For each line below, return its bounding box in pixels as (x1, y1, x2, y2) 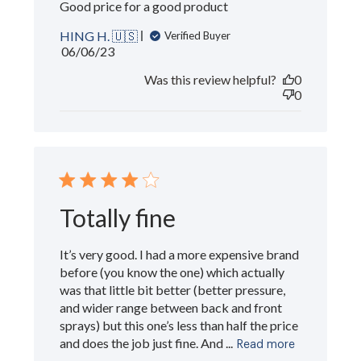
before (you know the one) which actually (60, 263, 285, 280)
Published (87, 42, 143, 58)
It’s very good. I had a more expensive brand (60, 246, 300, 262)
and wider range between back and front (60, 299, 283, 315)
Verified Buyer (164, 29, 231, 43)
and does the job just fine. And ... (60, 334, 234, 351)
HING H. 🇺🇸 (60, 27, 139, 44)
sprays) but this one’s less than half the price (60, 317, 299, 333)
